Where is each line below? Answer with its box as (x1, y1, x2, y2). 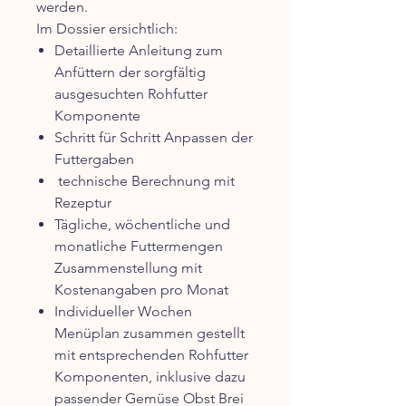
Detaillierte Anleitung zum (54, 42, 223, 60)
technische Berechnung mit (54, 172, 235, 190)
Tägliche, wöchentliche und (54, 216, 230, 234)
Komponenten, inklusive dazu (54, 368, 246, 386)
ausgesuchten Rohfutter (54, 85, 208, 103)
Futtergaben (54, 150, 134, 169)
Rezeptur (54, 194, 111, 212)
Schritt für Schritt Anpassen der (54, 129, 253, 147)
